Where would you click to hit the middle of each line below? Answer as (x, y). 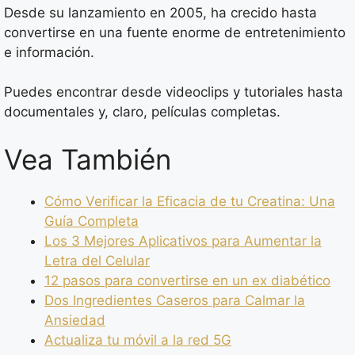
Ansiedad (75, 320)
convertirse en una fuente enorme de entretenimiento (175, 32)
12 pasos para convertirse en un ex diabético (187, 280)
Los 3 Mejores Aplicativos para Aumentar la (183, 240)
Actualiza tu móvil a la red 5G (138, 340)
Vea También (88, 159)
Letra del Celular (97, 260)
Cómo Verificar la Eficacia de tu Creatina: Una (190, 201)
